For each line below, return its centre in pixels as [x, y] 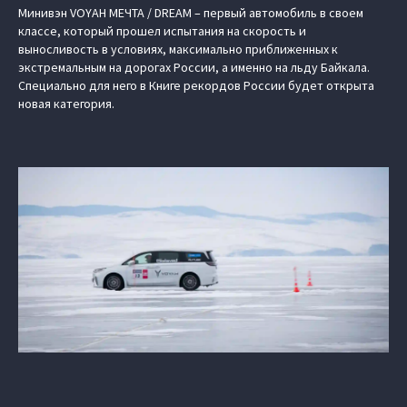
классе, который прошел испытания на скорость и [162, 31]
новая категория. [66, 104]
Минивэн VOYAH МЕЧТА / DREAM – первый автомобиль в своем [191, 13]
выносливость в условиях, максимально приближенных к [178, 49]
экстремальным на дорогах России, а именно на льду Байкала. [194, 67]
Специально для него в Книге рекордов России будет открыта [196, 85]
